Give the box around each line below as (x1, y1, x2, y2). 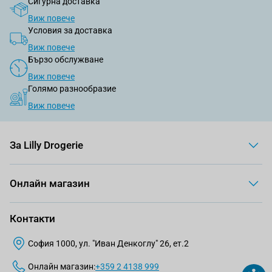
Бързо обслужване (28, 55, 103, 64)
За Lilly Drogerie (10, 139, 83, 151)
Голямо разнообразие (28, 84, 116, 93)
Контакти (10, 212, 55, 225)
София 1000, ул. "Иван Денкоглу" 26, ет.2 (28, 239, 189, 248)
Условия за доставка (28, 25, 112, 35)
